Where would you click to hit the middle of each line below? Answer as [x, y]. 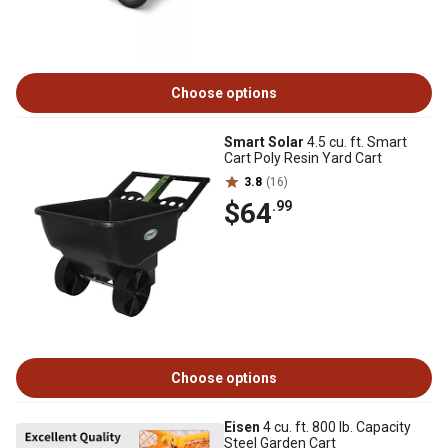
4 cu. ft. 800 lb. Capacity [335, 427]
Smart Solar [264, 142]
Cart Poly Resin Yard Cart [303, 158]
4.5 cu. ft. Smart [355, 142]
